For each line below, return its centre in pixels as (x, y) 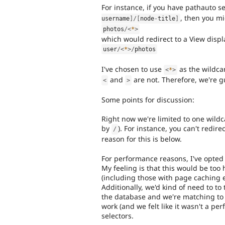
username (116, 19)
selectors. (118, 215)
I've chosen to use (133, 69)
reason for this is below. (142, 139)
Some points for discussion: (148, 100)
